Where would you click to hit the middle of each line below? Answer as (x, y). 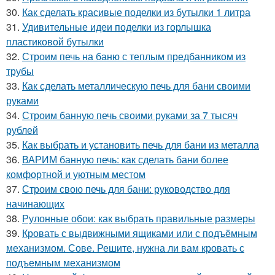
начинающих (35, 203)
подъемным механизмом (63, 262)
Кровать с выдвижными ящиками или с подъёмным (140, 233)
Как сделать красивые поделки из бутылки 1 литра (136, 12)
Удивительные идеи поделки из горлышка (117, 26)
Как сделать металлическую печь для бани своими (136, 85)
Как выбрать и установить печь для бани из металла (141, 144)
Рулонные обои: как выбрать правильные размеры (139, 218)
